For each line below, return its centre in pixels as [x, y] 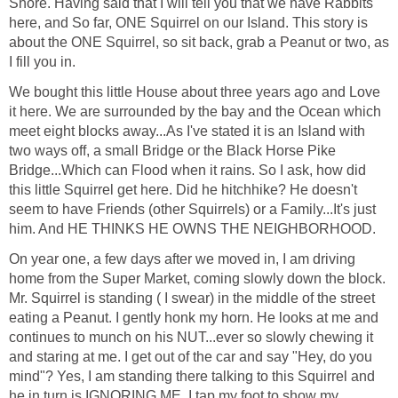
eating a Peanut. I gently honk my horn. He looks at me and [194, 318]
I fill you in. [42, 62]
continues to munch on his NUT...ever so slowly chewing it [191, 338]
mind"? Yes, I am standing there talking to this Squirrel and [192, 377]
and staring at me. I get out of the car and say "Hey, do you [191, 357]
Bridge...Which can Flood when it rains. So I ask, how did [187, 171]
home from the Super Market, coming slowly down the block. [197, 279]
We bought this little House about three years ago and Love [195, 92]
